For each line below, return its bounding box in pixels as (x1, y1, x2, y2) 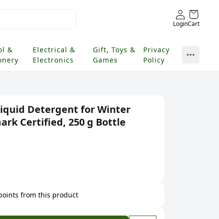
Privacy (143, 45, 170, 54)
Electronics (32, 55, 74, 65)
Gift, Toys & (93, 45, 136, 54)
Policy (143, 55, 165, 65)
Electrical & (32, 45, 75, 54)
